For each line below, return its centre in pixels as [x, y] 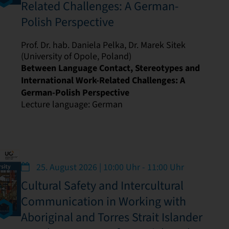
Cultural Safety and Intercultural [102, 185]
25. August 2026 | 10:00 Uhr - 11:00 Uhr [109, 167]
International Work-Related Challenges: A [103, 80]
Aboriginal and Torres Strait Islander [111, 217]
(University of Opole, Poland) [76, 56]
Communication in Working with [103, 201]
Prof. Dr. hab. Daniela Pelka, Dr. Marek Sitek [103, 45]
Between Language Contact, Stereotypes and [110, 68]
